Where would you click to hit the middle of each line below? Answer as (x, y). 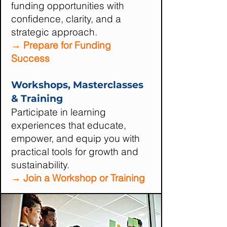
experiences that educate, (69, 125)
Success (30, 58)
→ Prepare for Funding (61, 45)
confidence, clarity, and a (66, 19)
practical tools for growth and (75, 152)
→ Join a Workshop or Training (78, 178)
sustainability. (40, 165)
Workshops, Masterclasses (77, 85)
